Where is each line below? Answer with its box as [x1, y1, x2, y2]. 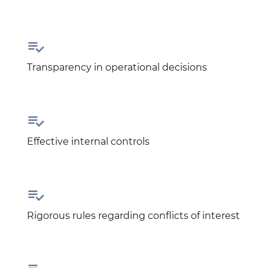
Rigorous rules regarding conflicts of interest [27, 210, 240, 221]
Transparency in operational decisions [27, 62, 207, 73]
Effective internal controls [27, 136, 150, 147]
